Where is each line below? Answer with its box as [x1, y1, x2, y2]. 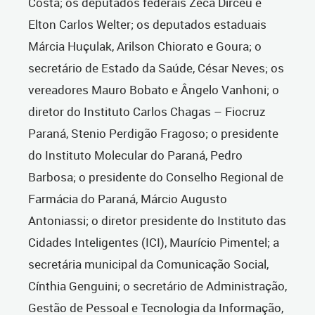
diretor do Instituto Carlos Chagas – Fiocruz [28, 103, 266, 120]
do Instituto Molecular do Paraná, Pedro [28, 147, 243, 164]
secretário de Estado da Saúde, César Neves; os [28, 60, 284, 77]
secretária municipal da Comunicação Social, [28, 256, 269, 273]
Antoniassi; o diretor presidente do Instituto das [28, 212, 286, 229]
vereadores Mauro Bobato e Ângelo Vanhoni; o [28, 82, 279, 98]
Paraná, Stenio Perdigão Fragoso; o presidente [28, 125, 278, 142]
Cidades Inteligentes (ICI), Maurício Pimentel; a [28, 234, 279, 251]
